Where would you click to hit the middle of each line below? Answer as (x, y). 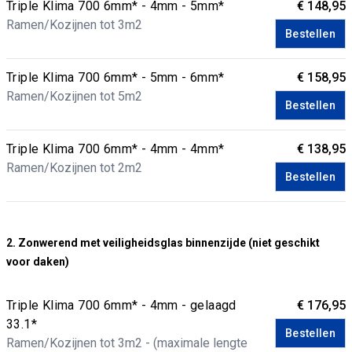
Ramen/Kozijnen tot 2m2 (74, 168)
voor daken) (38, 262)
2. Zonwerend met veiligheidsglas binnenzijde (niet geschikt (163, 243)
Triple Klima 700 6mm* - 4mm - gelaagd (121, 305)
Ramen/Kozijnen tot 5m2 (74, 96)
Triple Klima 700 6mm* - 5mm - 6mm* (115, 77)
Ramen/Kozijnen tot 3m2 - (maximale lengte (127, 343)
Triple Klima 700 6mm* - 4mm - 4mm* (115, 149)
